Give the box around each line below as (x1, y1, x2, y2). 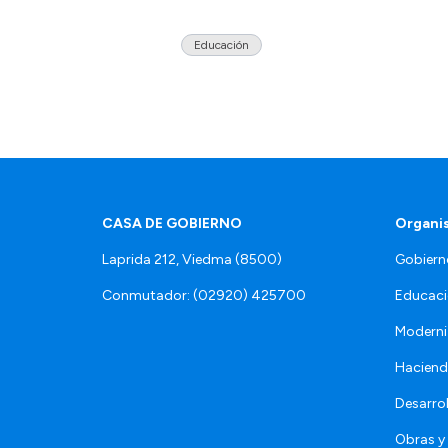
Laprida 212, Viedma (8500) (102, 251, 282, 269)
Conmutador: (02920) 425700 (102, 287, 306, 305)
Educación (194, 38, 249, 53)
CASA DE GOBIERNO (102, 215, 242, 233)
